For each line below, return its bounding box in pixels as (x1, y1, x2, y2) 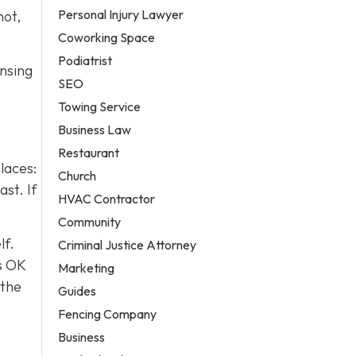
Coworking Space (58, 29, 156, 45)
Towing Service (58, 98, 141, 114)
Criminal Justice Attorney (58, 236, 197, 253)
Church (58, 167, 97, 184)
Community (58, 213, 122, 230)
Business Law (58, 121, 132, 137)
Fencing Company (58, 305, 157, 322)
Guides (58, 282, 97, 299)
